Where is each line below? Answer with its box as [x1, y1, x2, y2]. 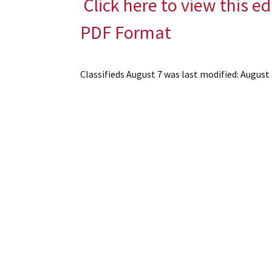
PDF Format [80, 20, 171, 44]
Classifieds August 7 [80, 67, 162, 80]
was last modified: [162, 67, 240, 80]
